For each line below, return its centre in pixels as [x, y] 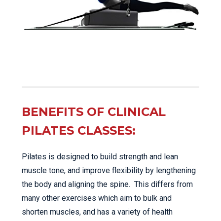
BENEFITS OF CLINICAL [94, 111]
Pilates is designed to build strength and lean [100, 156]
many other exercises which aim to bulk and [97, 198]
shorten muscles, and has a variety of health [97, 212]
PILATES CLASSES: [79, 130]
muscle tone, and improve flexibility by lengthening [109, 170]
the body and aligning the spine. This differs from [107, 184]
